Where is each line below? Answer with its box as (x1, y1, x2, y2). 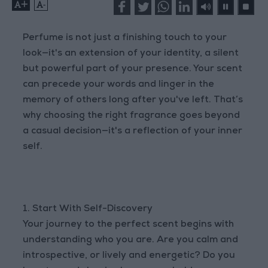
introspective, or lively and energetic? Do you (23, 251, 236, 261)
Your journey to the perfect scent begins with (23, 220, 234, 230)
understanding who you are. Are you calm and (23, 236, 239, 246)
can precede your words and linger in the (23, 80, 215, 90)
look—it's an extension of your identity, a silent (23, 49, 239, 59)
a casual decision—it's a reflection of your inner (23, 127, 243, 137)
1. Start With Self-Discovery (23, 205, 153, 215)
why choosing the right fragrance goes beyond (23, 111, 240, 121)
